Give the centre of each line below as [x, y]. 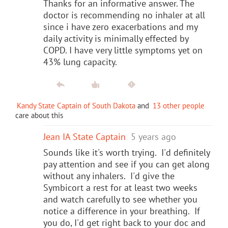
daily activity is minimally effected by [116, 38]
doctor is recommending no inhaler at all [124, 15]
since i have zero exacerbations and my [120, 26]
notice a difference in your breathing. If [122, 211]
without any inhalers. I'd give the [109, 176]
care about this [39, 115]
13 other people [179, 105]
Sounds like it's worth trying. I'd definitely [126, 152]
